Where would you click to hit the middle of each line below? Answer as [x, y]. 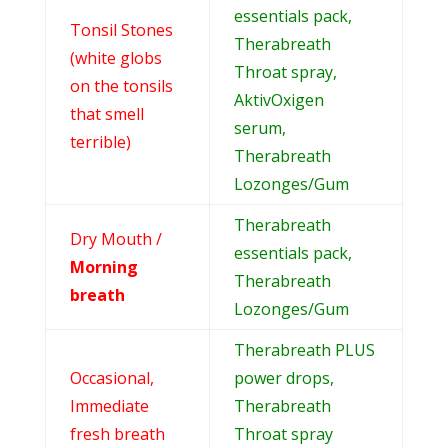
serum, [259, 127]
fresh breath [117, 433]
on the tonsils [121, 85]
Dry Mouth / [115, 238]
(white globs [115, 57]
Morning [103, 266]
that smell [106, 113]
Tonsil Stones [121, 29]
